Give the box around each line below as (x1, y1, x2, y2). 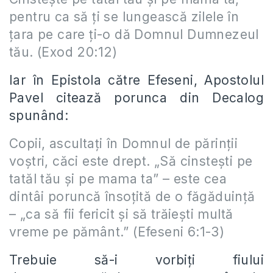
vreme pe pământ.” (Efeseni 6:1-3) (9, 224, 229, 239)
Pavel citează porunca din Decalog (9, 90, 264, 105)
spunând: (9, 108, 73, 123)
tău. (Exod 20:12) (9, 44, 122, 60)
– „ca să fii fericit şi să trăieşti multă (9, 207, 233, 222)
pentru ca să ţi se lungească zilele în (9, 9, 239, 24)
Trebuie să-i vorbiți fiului (9, 252, 264, 268)
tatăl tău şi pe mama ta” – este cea (9, 171, 227, 186)
